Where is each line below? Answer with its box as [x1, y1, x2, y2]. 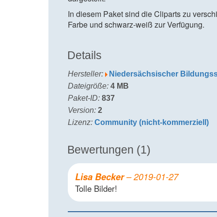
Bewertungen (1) [67, 143, 151, 156]
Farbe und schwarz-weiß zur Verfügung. [68, 19, 204, 31]
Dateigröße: [68, 82, 110, 91]
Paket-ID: [68, 94, 102, 103]
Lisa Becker [75, 170, 126, 184]
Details [67, 49, 102, 62]
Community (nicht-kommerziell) [94, 118, 209, 127]
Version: [68, 106, 98, 115]
